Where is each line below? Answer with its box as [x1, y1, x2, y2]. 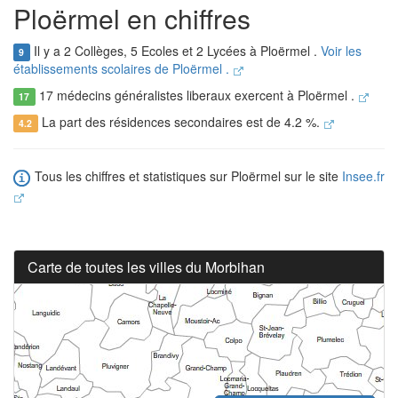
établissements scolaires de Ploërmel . [13, 60, 233, 78]
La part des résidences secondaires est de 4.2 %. [37, 113, 323, 131]
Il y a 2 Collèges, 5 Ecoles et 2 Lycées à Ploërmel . [29, 42, 321, 60]
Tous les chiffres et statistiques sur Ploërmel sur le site [31, 167, 342, 186]
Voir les [320, 42, 362, 60]
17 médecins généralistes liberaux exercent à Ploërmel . [35, 86, 358, 105]
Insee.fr [342, 167, 385, 186]
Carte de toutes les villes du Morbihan [28, 256, 265, 277]
